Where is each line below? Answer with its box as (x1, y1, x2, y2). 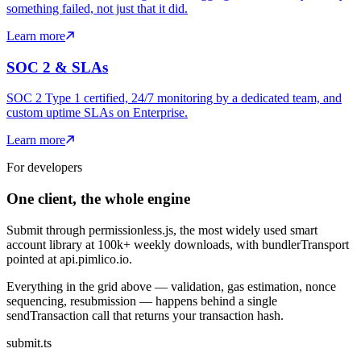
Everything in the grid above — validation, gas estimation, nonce (6, 279, 336, 293)
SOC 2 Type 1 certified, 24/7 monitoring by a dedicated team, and (6, 91, 342, 106)
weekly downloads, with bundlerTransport (131, 237, 349, 251)
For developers (6, 160, 82, 175)
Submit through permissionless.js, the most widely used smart (6, 222, 317, 237)
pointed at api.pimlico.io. (6, 251, 132, 266)
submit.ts (6, 335, 52, 350)
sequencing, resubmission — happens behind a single (6, 293, 277, 308)
